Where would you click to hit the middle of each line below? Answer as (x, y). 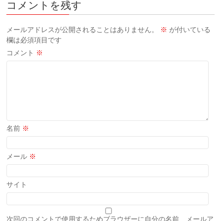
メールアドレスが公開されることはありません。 (83, 30)
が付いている (189, 30)
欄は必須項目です (34, 40)
